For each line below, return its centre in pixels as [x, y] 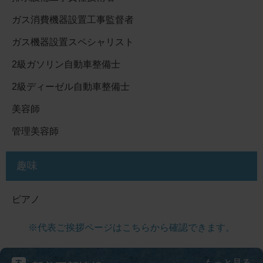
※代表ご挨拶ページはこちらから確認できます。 [131, 227]
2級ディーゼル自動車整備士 [71, 87]
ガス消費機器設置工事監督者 [73, 20]
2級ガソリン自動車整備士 [66, 65]
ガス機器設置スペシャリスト [73, 42]
